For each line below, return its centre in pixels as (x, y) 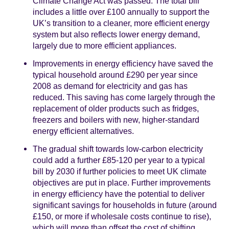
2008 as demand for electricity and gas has (110, 86)
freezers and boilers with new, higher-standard (116, 120)
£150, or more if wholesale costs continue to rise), (122, 216)
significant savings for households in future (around (125, 205)
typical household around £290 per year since (115, 75)
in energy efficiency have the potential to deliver (119, 194)
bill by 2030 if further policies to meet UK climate (120, 171)
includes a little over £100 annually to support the (121, 12)
